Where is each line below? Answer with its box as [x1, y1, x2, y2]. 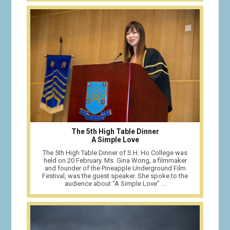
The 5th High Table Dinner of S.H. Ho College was [43, 149, 187, 157]
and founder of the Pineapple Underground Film [44, 164, 186, 172]
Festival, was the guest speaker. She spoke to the [42, 172, 188, 180]
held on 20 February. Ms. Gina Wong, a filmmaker [43, 157, 187, 165]
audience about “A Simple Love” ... [64, 180, 166, 188]
